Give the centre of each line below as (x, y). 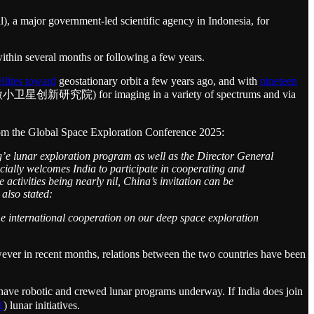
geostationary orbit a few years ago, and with (158, 81)
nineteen (279, 81)
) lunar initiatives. (42, 305)
